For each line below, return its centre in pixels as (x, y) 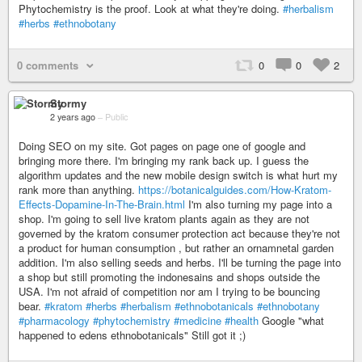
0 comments (48, 65)
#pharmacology (54, 320)
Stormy (68, 103)
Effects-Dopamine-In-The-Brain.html (102, 204)
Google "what (291, 320)
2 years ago (73, 117)
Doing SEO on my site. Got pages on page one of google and (162, 146)
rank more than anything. (78, 189)
